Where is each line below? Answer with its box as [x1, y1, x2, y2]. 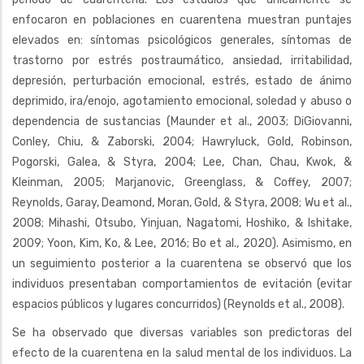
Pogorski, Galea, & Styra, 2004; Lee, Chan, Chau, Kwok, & [12, 155, 352, 169]
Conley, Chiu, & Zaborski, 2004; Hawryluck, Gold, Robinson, [12, 135, 352, 149]
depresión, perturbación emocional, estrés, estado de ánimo [12, 74, 352, 88]
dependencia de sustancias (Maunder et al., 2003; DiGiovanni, [12, 115, 352, 128]
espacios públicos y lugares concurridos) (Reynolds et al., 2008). [12, 297, 344, 311]
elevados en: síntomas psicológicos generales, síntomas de [12, 33, 352, 47]
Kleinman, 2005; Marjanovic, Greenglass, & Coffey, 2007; [12, 175, 352, 189]
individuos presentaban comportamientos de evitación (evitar [12, 277, 352, 291]
